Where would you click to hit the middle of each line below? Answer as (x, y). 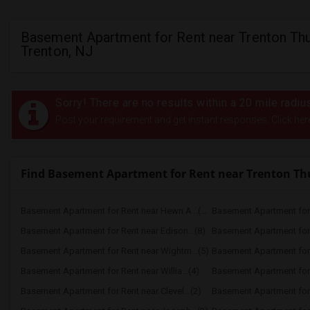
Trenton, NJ (57, 51)
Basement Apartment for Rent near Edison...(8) (113, 231)
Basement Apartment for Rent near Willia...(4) (110, 271)
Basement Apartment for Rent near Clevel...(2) (111, 291)
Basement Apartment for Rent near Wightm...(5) (115, 251)
